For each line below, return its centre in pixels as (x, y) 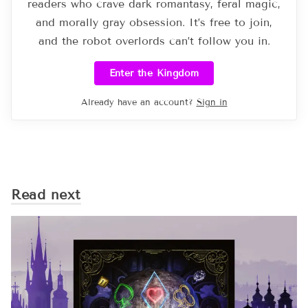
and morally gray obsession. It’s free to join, (154, 22)
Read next (46, 194)
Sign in (212, 102)
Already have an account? (137, 102)
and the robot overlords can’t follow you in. (154, 41)
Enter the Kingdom (154, 73)
